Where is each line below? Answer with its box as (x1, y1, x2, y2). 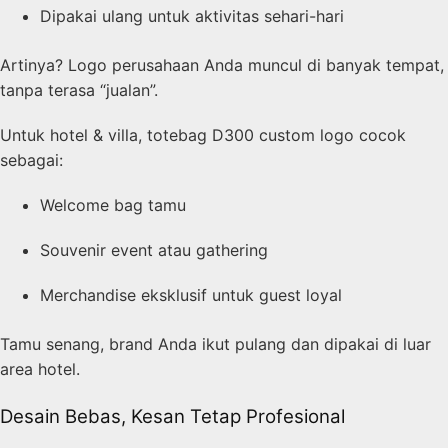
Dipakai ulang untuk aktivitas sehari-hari (40, 6, 344, 27)
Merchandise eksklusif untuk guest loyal (40, 285, 342, 306)
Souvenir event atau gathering (40, 240, 268, 261)
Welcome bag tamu (40, 195, 186, 216)
